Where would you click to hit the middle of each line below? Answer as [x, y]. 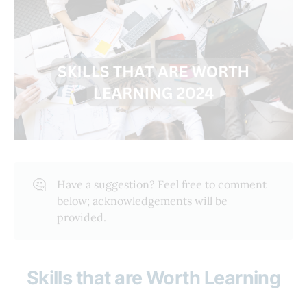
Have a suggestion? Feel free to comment [161, 185]
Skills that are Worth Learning [153, 278]
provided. [81, 218]
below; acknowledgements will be [142, 201]
